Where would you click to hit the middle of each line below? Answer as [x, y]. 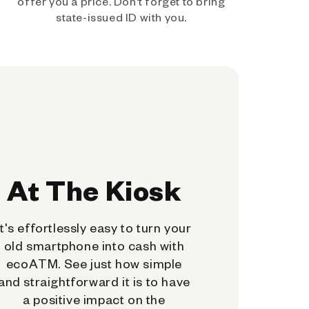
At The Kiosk [94, 189]
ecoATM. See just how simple [94, 263]
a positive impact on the [94, 299]
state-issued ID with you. [121, 17]
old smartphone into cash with [94, 245]
